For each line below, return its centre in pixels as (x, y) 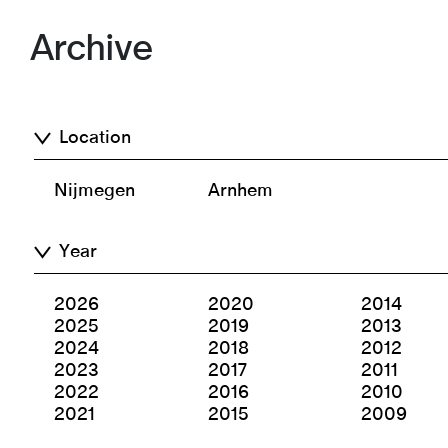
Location (95, 138)
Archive (90, 48)
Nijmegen (95, 191)
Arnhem (240, 191)
